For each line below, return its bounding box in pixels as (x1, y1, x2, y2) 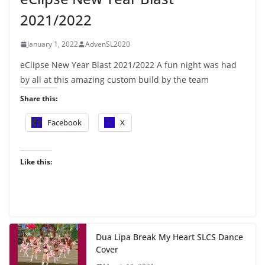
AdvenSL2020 (85, 39, 130, 50)
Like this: (20, 157, 52, 167)
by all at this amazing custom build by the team (20, 74, 209, 86)
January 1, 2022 (27, 39, 78, 50)
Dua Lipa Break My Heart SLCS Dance (96, 231, 243, 243)
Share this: (20, 93, 57, 104)
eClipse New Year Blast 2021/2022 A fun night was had (20, 59, 237, 71)
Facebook (47, 117, 82, 128)
